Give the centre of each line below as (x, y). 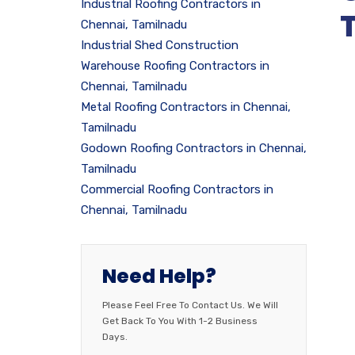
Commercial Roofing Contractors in (177, 189)
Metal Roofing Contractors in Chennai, (186, 107)
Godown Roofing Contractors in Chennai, (194, 148)
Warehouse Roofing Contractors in (175, 66)
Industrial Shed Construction (160, 45)
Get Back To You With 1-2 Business (180, 321)
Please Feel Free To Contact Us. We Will (190, 305)
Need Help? (159, 276)
